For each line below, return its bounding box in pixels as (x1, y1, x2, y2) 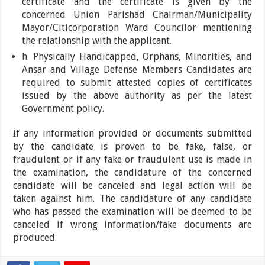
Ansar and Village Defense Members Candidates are (22, 63, 252, 75)
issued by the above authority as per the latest (22, 89, 252, 101)
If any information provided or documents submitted (13, 127, 252, 139)
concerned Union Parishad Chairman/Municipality (22, 8, 252, 20)
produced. (13, 231, 57, 243)
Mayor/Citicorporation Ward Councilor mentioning (22, 21, 252, 33)
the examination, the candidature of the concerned (13, 166, 252, 178)
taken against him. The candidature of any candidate (13, 192, 252, 204)
